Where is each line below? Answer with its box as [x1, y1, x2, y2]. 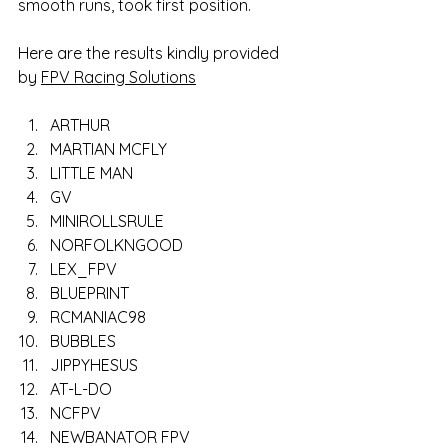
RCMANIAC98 [50, 307, 146, 328]
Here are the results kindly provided [18, 43, 283, 64]
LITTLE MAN [50, 163, 133, 184]
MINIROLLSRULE [50, 211, 164, 232]
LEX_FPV [50, 259, 117, 280]
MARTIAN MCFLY [50, 139, 167, 160]
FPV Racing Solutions [41, 67, 196, 88]
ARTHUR [50, 115, 110, 136]
